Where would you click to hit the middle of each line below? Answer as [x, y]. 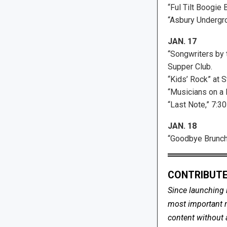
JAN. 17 [182, 41]
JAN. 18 [182, 126]
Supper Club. [190, 66]
